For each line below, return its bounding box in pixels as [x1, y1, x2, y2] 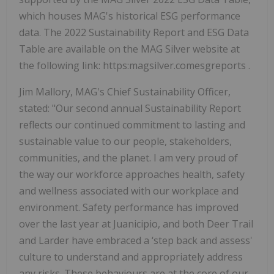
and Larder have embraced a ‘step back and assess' [19, 234, 253, 248]
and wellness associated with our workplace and [19, 184, 239, 198]
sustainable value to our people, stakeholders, [19, 135, 232, 149]
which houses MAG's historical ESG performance [19, 9, 240, 23]
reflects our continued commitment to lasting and [19, 118, 245, 132]
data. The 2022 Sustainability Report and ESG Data [19, 26, 249, 40]
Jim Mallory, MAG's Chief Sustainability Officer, [19, 85, 231, 99]
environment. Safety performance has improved [19, 201, 239, 215]
